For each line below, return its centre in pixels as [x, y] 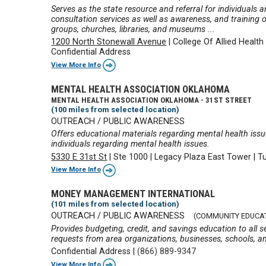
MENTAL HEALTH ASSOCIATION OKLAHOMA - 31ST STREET [152, 100]
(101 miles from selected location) [115, 204]
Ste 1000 [131, 157]
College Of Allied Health [218, 42]
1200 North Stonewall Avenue [109, 42]
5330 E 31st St [79, 157]
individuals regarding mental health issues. [131, 144]
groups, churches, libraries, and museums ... [133, 29]
